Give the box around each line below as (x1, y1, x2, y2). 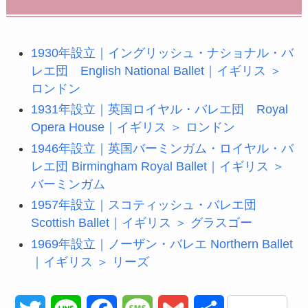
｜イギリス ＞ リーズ (30, 254, 149, 269)
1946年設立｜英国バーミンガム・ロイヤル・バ (30, 141, 294, 155)
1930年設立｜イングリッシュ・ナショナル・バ (30, 45, 294, 60)
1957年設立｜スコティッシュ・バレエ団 (30, 198, 256, 212)
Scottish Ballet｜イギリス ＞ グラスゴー (30, 216, 252, 230)
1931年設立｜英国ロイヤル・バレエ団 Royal (30, 102, 288, 117)
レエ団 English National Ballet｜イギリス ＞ (30, 63, 282, 78)
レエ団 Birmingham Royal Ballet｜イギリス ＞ (30, 159, 285, 173)
